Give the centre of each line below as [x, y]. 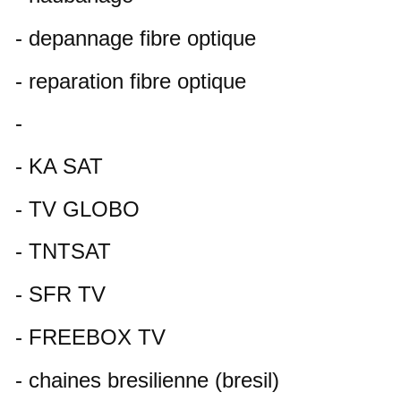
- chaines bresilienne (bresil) [147, 380]
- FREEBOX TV [90, 337]
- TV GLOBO [77, 209]
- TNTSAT [63, 252]
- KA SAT [59, 166]
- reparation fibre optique [134, 81]
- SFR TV [60, 294]
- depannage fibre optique [139, 38]
